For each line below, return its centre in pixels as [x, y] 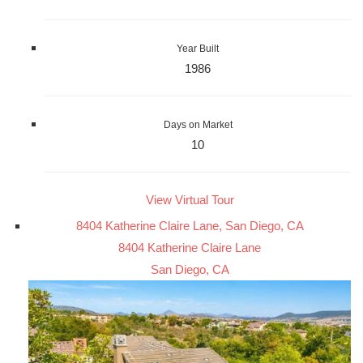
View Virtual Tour [190, 200]
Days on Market [198, 125]
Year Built [198, 49]
